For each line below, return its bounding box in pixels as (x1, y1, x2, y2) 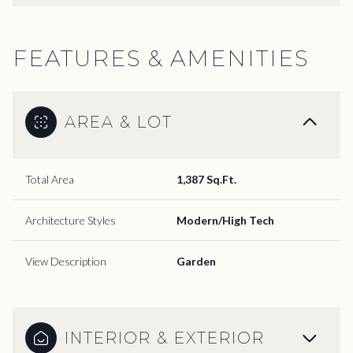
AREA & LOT (65, 112, 173, 132)
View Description (25, 254, 106, 268)
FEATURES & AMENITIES (13, 44, 309, 72)
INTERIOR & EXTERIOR (65, 328, 265, 347)
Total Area (25, 172, 74, 186)
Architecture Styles (25, 213, 116, 227)
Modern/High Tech (176, 213, 274, 227)
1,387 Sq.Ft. (176, 172, 236, 186)
